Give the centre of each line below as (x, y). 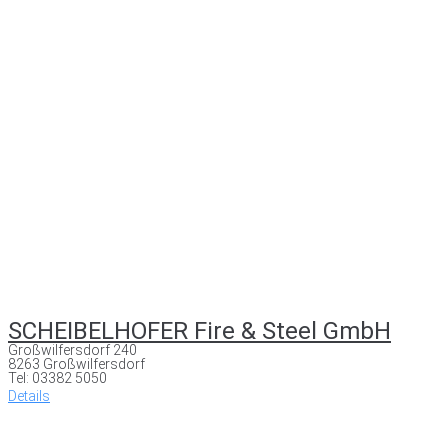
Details (29, 395)
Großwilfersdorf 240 (72, 349)
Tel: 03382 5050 (57, 377)
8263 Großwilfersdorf (76, 363)
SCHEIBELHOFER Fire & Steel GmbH (199, 330)
